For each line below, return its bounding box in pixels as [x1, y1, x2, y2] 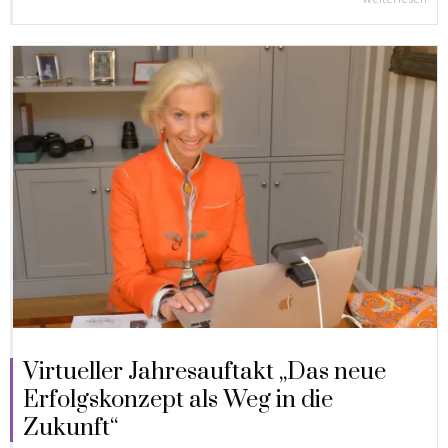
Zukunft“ [23, 413, 118, 444]
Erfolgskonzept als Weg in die [23, 385, 333, 416]
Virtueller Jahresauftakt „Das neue [23, 357, 386, 388]
